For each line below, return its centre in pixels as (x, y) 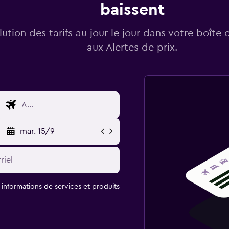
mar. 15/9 (37, 131)
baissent (132, 10)
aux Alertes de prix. (132, 48)
